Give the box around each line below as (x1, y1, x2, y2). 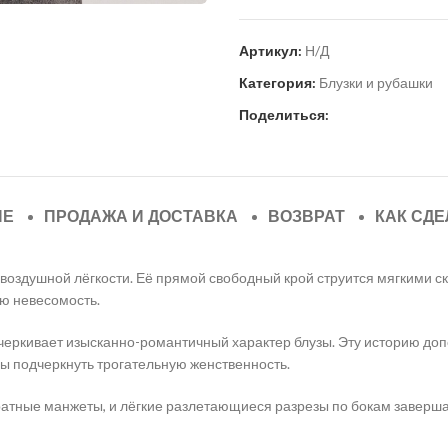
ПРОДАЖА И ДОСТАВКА (43, 204, 238, 228)
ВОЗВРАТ (267, 204, 345, 228)
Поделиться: (239, 105, 329, 123)
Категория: (239, 73, 316, 91)
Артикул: (239, 41, 305, 59)
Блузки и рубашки (319, 73, 433, 91)
